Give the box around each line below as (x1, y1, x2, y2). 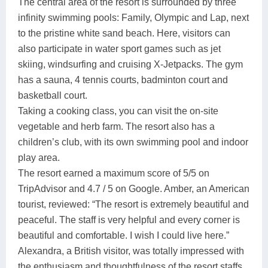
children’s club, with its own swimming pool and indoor (18, 136, 248, 147)
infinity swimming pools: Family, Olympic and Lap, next (18, 12, 249, 23)
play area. (18, 152, 60, 163)
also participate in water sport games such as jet (18, 43, 221, 54)
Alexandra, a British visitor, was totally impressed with (18, 245, 244, 256)
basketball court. (18, 90, 87, 100)
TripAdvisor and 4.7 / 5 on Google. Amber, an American (18, 183, 249, 194)
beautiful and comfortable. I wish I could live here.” (18, 230, 229, 240)
